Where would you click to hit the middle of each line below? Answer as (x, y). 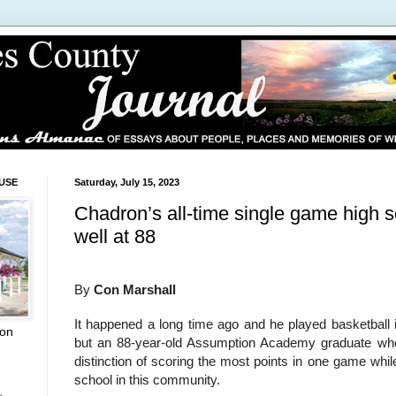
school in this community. (147, 380)
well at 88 (115, 236)
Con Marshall (135, 290)
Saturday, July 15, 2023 (127, 182)
